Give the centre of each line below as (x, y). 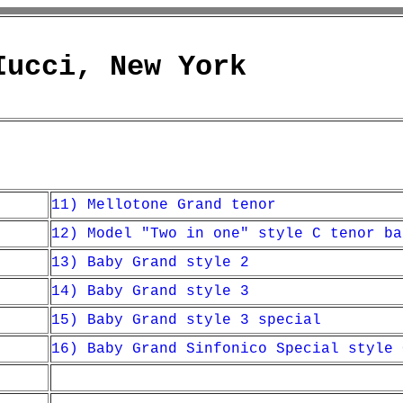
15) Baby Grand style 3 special (186, 320)
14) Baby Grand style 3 (150, 291)
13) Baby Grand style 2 (150, 263)
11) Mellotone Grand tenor (164, 205)
